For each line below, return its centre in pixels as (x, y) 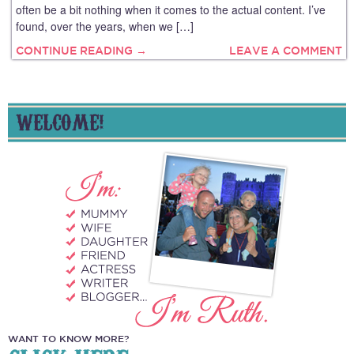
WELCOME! (60, 121)
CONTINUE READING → (81, 51)
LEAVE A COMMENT (286, 51)
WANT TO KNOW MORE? (68, 339)
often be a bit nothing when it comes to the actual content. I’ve (171, 10)
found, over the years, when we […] (105, 26)
